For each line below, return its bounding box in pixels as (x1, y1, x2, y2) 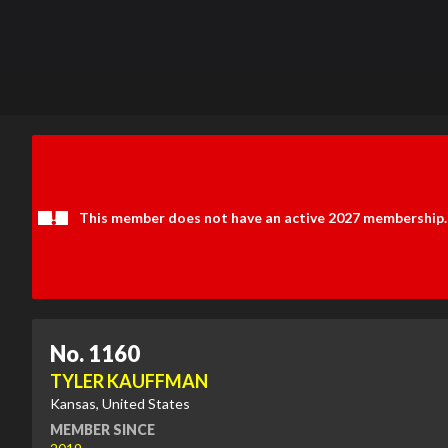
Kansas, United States (50, 395, 190, 412)
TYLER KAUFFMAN (50, 370, 208, 392)
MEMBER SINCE (50, 421, 155, 438)
